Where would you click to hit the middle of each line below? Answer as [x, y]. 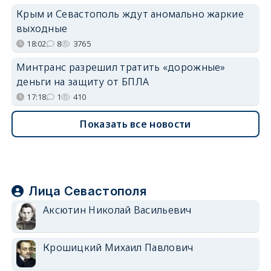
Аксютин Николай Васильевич [117, 210]
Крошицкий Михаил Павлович [118, 247]
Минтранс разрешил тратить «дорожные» [121, 67]
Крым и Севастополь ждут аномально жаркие [130, 14]
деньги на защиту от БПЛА [83, 82]
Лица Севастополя [88, 191]
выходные [42, 28]
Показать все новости [135, 124]
